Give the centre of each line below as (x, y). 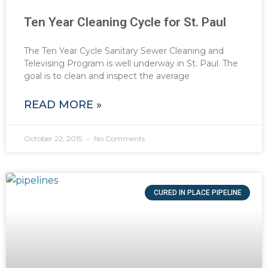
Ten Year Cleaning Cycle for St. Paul (125, 22)
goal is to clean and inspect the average (107, 76)
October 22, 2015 (54, 139)
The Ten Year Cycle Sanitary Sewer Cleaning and (124, 51)
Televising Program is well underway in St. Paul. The (131, 64)
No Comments (118, 139)
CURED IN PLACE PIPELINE (197, 193)
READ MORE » (63, 105)
